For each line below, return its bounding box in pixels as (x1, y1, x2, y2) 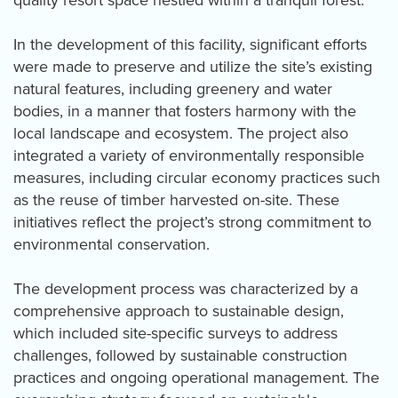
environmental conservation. (13, 235, 210, 255)
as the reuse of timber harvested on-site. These (13, 190, 339, 211)
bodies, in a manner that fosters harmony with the (13, 101, 356, 122)
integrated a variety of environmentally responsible (13, 146, 364, 166)
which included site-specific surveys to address (13, 323, 338, 344)
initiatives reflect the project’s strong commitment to (13, 212, 371, 233)
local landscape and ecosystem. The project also (13, 123, 348, 144)
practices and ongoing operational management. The (13, 368, 379, 388)
